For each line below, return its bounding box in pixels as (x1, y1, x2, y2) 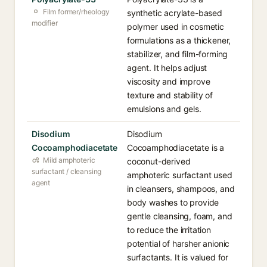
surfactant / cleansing (32, 167, 102, 176)
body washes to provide (127, 197, 219, 207)
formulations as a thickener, (127, 35, 231, 45)
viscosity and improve (127, 76, 210, 86)
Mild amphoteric (43, 156, 95, 164)
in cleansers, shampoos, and (127, 184, 235, 194)
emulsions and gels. (127, 104, 201, 114)
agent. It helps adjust (127, 63, 207, 73)
